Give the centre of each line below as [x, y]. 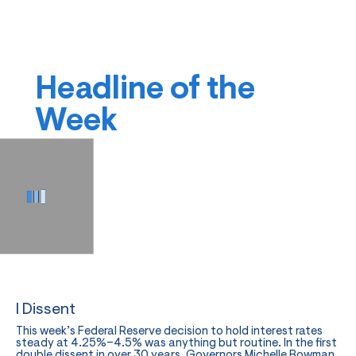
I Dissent [46, 310]
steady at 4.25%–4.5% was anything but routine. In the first [176, 344]
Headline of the [145, 91]
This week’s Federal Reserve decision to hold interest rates [169, 332]
